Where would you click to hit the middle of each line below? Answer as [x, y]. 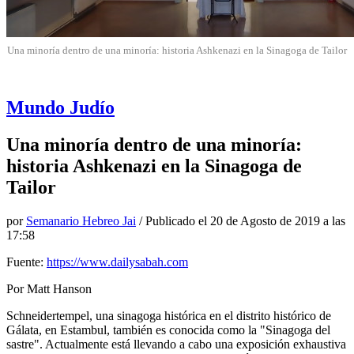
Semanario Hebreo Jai [81, 220]
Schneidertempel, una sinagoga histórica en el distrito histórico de [169, 315]
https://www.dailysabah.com [117, 262]
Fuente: [26, 262]
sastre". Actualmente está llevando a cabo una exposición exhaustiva [176, 344]
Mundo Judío [60, 107]
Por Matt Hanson [49, 288]
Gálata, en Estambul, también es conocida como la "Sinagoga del [168, 330]
